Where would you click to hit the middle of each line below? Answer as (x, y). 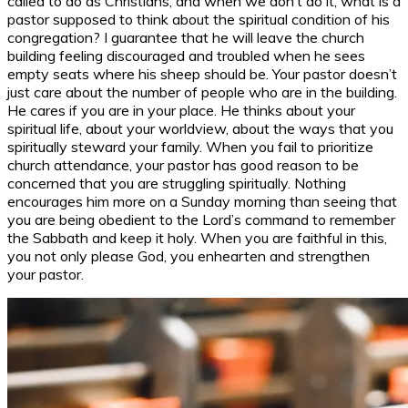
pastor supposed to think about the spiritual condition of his (199, 19)
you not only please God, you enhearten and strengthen (189, 255)
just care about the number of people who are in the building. (202, 92)
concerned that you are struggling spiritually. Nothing (177, 183)
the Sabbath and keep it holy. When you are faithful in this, (197, 237)
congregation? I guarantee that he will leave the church (186, 37)
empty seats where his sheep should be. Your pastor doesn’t (202, 73)
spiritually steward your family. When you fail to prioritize (190, 146)
